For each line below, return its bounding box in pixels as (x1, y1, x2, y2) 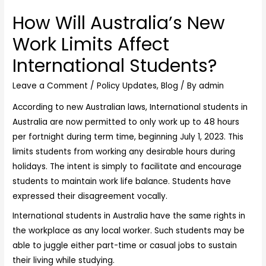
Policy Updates (97, 80, 157, 91)
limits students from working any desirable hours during (12, 145, 236, 157)
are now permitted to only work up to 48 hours (50, 116, 240, 128)
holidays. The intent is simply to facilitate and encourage (12, 160, 242, 172)
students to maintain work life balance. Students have (12, 175, 232, 187)
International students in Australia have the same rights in (12, 210, 246, 221)
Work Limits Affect (12, 31, 170, 57)
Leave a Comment (12, 80, 88, 91)
